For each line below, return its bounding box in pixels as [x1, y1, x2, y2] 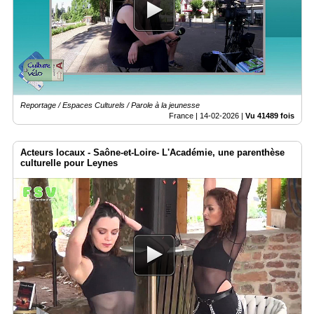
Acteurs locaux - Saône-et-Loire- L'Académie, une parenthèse [20, 147, 285, 158]
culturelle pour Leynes [20, 158, 118, 169]
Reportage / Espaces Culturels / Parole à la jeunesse [20, 101, 200, 110]
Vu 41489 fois [245, 111, 294, 121]
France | [169, 111, 200, 121]
